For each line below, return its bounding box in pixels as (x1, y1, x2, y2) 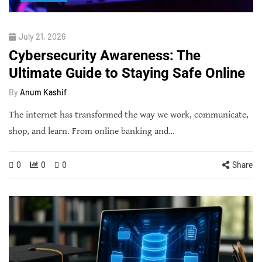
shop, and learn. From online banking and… (9, 126, 175, 137)
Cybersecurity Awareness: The (9, 47, 201, 64)
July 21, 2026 (19, 32, 65, 42)
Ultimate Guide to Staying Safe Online (9, 65, 245, 82)
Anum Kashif (20, 87, 67, 98)
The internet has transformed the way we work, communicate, (9, 109, 249, 121)
